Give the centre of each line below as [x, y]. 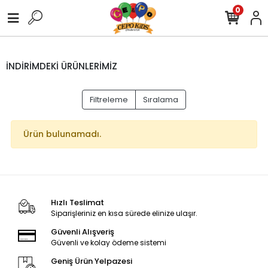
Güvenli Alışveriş [82, 232]
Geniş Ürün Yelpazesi [91, 261]
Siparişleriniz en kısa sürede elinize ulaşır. [124, 213]
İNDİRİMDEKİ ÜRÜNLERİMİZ [62, 66]
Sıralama [161, 100]
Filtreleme [109, 100]
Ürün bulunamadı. [62, 134]
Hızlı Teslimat [77, 202]
